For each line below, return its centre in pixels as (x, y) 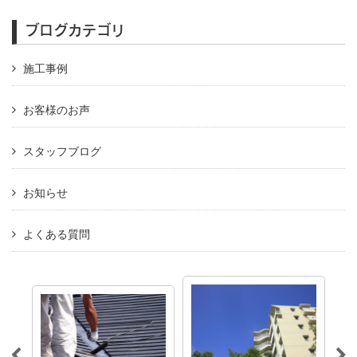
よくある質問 (57, 234)
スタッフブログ (63, 151)
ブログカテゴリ (75, 29)
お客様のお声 (57, 110)
